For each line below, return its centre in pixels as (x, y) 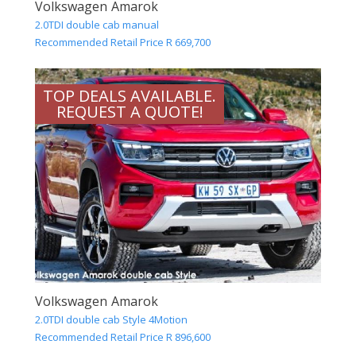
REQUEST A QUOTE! (130, 111)
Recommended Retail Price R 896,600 (123, 337)
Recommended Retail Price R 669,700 (123, 43)
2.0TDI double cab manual (97, 25)
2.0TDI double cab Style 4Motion (111, 320)
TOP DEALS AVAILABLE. (130, 95)
